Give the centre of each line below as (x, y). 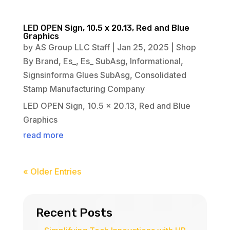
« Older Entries (52, 171)
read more (43, 135)
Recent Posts (74, 212)
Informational (155, 61)
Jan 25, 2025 (143, 47)
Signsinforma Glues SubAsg (76, 75)
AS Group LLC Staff (72, 47)
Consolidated (160, 75)
